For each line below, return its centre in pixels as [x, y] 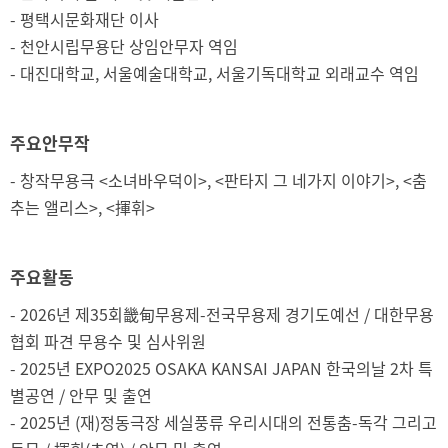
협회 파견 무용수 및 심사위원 [108, 341]
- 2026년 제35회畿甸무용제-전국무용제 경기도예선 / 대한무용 [222, 314]
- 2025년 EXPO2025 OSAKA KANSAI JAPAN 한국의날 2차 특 [221, 368]
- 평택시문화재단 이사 [84, 19]
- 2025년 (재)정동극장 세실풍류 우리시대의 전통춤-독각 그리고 [223, 422]
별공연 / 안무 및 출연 [81, 395]
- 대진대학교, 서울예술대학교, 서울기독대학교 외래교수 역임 [214, 73]
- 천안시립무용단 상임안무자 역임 [124, 46]
